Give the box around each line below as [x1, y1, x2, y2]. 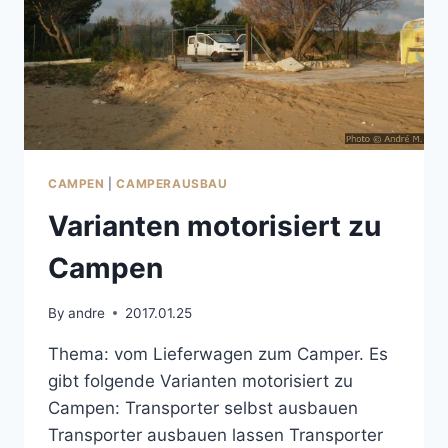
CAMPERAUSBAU [116, 176, 228, 192]
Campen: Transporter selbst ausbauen [48, 397, 358, 418]
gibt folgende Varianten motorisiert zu [48, 370, 353, 391]
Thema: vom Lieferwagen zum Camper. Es [48, 343, 388, 364]
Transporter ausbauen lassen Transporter [48, 424, 383, 445]
